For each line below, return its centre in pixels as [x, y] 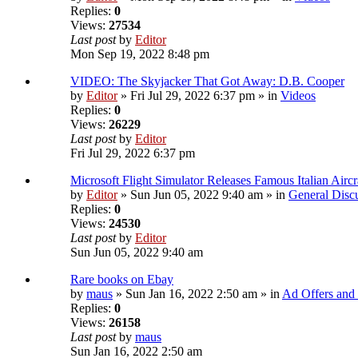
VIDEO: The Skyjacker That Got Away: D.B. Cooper [207, 82]
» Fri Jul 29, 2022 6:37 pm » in [199, 96]
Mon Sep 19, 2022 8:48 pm [140, 54]
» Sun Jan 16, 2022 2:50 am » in [197, 294]
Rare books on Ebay [122, 280]
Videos [298, 96]
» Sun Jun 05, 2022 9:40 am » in [203, 195]
